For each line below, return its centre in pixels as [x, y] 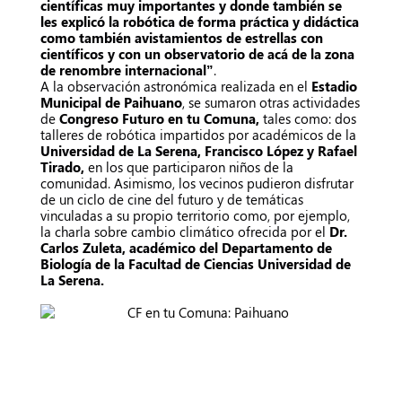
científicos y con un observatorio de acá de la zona [197, 53]
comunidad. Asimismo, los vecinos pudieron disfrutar [197, 183]
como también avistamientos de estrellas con [182, 37]
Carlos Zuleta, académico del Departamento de [186, 247]
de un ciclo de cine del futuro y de [143, 199]
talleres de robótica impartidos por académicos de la [198, 134]
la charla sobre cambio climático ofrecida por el [185, 231]
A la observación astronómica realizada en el [176, 86]
